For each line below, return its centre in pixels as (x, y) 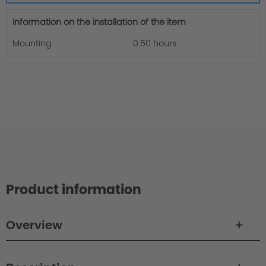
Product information (74, 190)
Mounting (32, 44)
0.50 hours (155, 44)
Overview (34, 225)
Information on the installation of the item (99, 22)
